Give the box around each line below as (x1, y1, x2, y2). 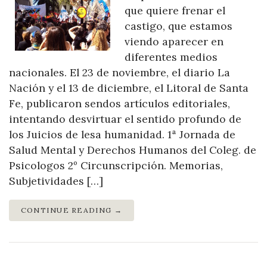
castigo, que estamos (125, 19, 232, 33)
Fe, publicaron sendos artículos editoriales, (9, 97, 230, 111)
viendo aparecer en (125, 35, 223, 49)
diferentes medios (125, 50, 218, 64)
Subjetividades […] (9, 174, 103, 188)
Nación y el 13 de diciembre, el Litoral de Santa (9, 81, 249, 95)
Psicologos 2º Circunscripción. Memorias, (9, 159, 223, 173)
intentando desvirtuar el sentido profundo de (9, 112, 241, 126)
